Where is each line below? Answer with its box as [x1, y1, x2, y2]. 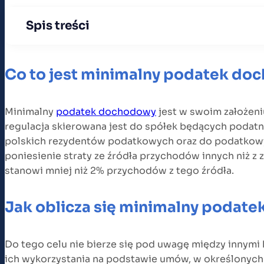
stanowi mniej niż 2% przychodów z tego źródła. [5, 164, 234, 177]
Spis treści [26, 18, 90, 33]
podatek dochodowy [56, 105, 156, 118]
